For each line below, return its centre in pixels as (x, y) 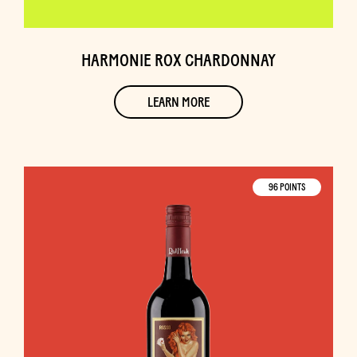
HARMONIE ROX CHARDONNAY (178, 60)
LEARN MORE (178, 102)
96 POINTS (286, 187)
